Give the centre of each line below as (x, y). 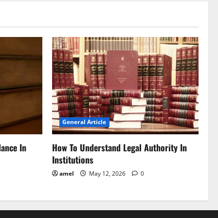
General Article (84, 122)
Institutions (73, 160)
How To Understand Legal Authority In (119, 148)
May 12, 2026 (107, 174)
